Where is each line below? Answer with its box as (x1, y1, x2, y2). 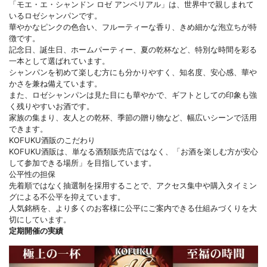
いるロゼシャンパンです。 (9, 10, 102, 20)
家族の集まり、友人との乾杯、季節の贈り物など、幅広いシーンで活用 (9, 112, 257, 122)
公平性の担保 (9, 169, 55, 179)
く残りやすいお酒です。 (9, 101, 94, 111)
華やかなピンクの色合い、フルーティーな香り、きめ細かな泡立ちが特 (9, 21, 257, 32)
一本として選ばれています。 (9, 55, 110, 66)
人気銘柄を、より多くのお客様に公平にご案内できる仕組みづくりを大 (9, 203, 257, 213)
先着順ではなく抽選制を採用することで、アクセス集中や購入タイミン (9, 180, 257, 190)
